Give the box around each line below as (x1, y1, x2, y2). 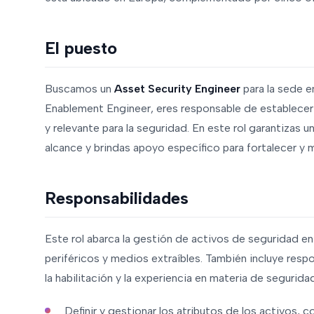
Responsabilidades (45, 188, 189, 208)
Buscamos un (45, 82, 114, 95)
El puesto (45, 38, 117, 58)
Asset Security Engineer (114, 82, 240, 95)
